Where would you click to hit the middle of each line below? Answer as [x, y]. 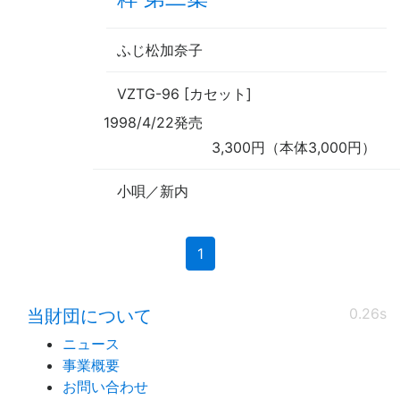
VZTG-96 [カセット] [184, 94]
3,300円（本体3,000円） [294, 148]
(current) [232, 253]
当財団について [89, 317]
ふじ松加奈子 [160, 50]
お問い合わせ [105, 387]
